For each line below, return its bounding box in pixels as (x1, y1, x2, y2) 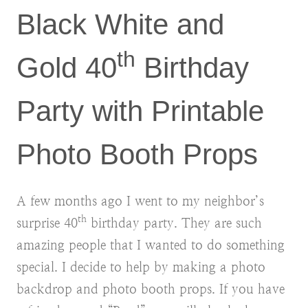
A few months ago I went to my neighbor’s (16, 193, 264, 208)
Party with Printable (16, 94, 264, 127)
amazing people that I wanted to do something (16, 237, 285, 252)
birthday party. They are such (87, 215, 262, 230)
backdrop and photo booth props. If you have (16, 281, 285, 296)
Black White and (16, 8, 224, 41)
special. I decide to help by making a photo (16, 259, 265, 274)
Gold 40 (16, 51, 117, 84)
